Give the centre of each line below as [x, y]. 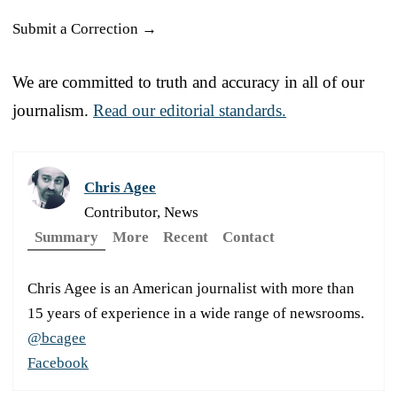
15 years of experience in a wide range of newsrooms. [196, 313]
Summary [66, 237]
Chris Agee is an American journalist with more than [191, 288]
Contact [249, 237]
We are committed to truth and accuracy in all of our [188, 82]
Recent [186, 237]
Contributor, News [141, 212]
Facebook [58, 362]
